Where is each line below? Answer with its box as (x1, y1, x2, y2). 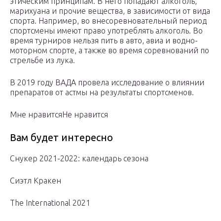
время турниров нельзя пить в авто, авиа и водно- (10, 36, 198, 45)
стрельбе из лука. (10, 56, 75, 65)
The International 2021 (10, 198, 90, 208)
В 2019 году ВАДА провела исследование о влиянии (10, 78, 204, 87)
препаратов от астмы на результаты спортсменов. (10, 88, 194, 97)
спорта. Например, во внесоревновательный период (10, 16, 207, 26)
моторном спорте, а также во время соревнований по (10, 46, 209, 55)
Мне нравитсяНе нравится (10, 110, 108, 119)
